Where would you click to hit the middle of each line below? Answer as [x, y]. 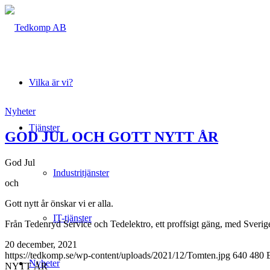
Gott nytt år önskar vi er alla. [59, 203]
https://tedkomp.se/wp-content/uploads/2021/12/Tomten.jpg [118, 255]
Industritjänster [81, 173]
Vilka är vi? [51, 82]
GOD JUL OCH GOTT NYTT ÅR [111, 137]
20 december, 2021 [41, 244]
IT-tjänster [72, 218]
